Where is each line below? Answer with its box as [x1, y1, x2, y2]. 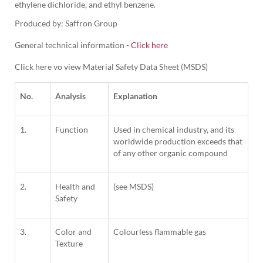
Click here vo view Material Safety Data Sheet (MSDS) [15, 62, 208, 72]
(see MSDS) [113, 181, 154, 192]
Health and [55, 181, 95, 192]
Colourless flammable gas [113, 227, 206, 237]
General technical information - [15, 40, 131, 50]
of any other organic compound [113, 148, 228, 159]
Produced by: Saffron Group [15, 18, 117, 29]
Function [55, 124, 88, 135]
